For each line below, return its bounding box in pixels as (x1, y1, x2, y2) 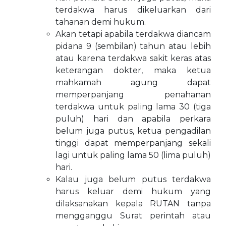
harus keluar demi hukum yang (55, 187, 211, 196)
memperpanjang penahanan (55, 90, 211, 99)
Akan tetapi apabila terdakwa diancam (55, 29, 211, 39)
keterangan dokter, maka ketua (55, 66, 211, 75)
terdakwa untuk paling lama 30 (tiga (55, 102, 211, 111)
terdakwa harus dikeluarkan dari (55, 5, 211, 15)
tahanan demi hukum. (55, 17, 146, 27)
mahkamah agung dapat (55, 78, 211, 87)
